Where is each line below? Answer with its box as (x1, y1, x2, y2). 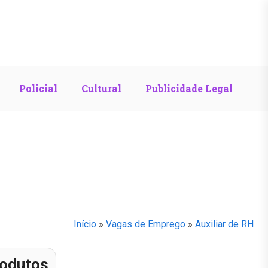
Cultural (81, 81, 121, 95)
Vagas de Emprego (106, 218, 185, 230)
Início (74, 218, 96, 230)
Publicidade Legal (145, 81, 233, 95)
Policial (19, 81, 57, 95)
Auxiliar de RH (195, 218, 254, 230)
